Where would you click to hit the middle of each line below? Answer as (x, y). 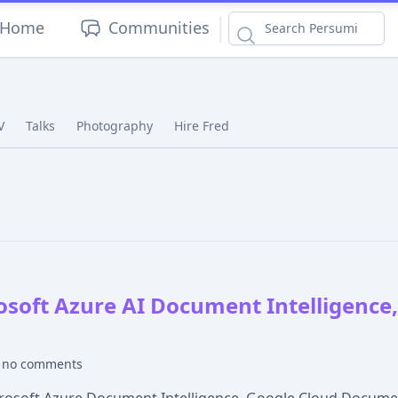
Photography (115, 126)
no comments (42, 364)
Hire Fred (202, 126)
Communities (159, 28)
